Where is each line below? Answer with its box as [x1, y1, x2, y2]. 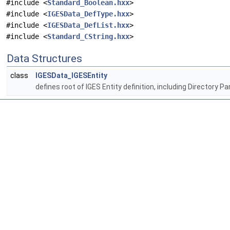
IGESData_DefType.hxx [47, 10, 129, 18]
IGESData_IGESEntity [35, 71, 107, 80]
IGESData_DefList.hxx [47, 21, 129, 30]
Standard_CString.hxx [47, 32, 129, 41]
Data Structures [7, 52, 82, 65]
